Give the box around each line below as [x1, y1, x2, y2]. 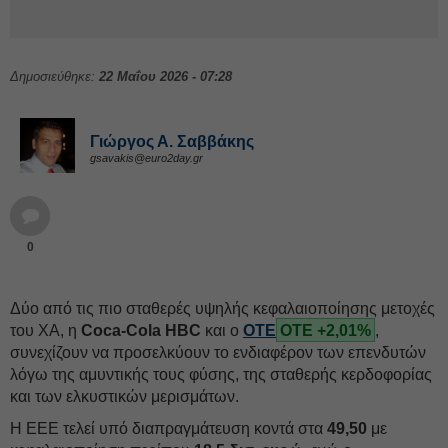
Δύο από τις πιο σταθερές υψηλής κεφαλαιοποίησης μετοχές [10, 300, 435, 317]
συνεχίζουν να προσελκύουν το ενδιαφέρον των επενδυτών [10, 344, 426, 361]
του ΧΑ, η [10, 322, 77, 339]
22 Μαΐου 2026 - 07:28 [99, 69, 232, 84]
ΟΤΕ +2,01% [280, 322, 371, 339]
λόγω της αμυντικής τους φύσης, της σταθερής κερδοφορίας [10, 366, 432, 383]
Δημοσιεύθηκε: [10, 69, 99, 84]
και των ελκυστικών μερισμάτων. [10, 388, 239, 405]
